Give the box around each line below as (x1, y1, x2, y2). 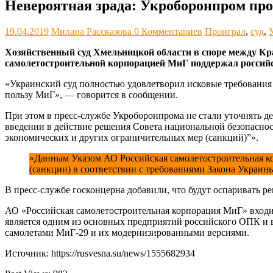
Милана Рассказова (51, 26, 134, 37)
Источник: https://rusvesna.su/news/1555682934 (5, 248, 195, 259)
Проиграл (205, 26, 246, 37)
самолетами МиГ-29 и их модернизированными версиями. (5, 227, 249, 238)
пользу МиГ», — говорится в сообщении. (5, 90, 178, 101)
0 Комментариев (134, 26, 202, 37)
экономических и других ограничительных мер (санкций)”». (5, 132, 258, 143)
